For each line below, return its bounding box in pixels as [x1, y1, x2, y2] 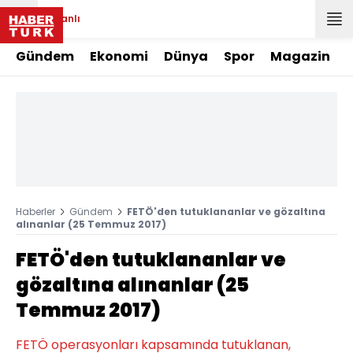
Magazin [270, 47, 330, 65]
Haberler [16, 205, 55, 218]
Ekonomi [90, 47, 148, 65]
